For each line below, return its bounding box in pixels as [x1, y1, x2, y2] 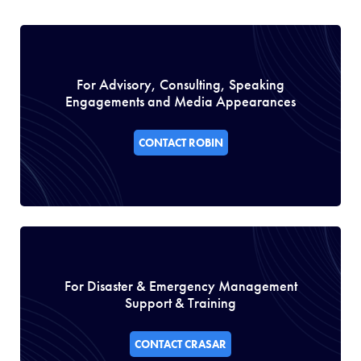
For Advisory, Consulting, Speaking [77, 74, 284, 93]
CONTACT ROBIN [138, 135, 223, 150]
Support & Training [125, 293, 236, 312]
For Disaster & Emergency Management [64, 276, 297, 295]
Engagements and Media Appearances [65, 91, 296, 110]
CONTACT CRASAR [135, 336, 226, 351]
